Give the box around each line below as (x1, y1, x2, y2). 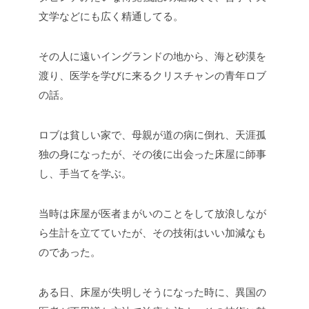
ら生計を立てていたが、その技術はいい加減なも (39, 226, 266, 239)
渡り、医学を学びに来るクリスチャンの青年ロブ (39, 69, 266, 81)
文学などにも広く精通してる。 (39, 10, 183, 22)
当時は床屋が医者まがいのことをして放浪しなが (39, 207, 266, 219)
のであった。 (39, 246, 101, 258)
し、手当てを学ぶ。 (39, 167, 132, 179)
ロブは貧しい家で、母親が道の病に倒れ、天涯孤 (39, 128, 266, 141)
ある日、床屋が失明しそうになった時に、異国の (39, 286, 266, 298)
